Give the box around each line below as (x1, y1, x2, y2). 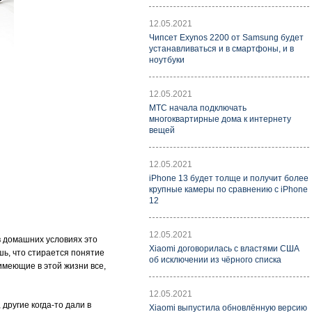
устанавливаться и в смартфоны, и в (149, 44, 294, 54)
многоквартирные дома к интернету (149, 114, 291, 124)
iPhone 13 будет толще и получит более (149, 173, 309, 183)
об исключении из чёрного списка (149, 255, 281, 265)
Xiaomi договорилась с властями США (149, 244, 299, 253)
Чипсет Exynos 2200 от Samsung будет (149, 33, 304, 42)
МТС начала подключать (149, 103, 247, 113)
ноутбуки (149, 55, 185, 65)
